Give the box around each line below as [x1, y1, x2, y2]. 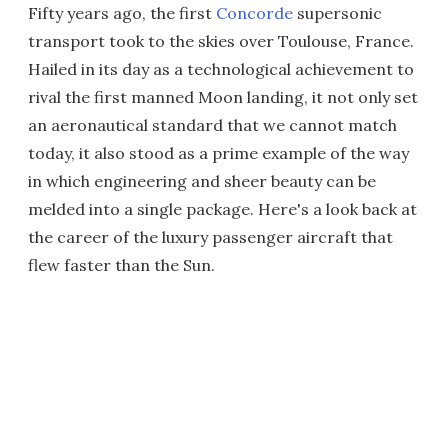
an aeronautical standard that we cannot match [28, 115, 397, 135]
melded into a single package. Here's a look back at [28, 199, 417, 219]
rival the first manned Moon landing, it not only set [28, 87, 418, 107]
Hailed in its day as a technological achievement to [28, 59, 414, 79]
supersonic [293, 3, 382, 23]
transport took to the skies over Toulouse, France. [28, 31, 414, 51]
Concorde [216, 3, 293, 23]
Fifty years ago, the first [28, 3, 216, 23]
